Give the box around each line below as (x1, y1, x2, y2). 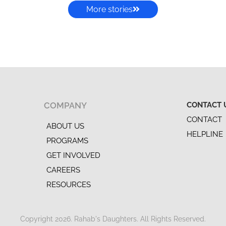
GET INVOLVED (46, 150, 101, 160)
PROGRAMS (46, 136, 89, 145)
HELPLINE (187, 129, 223, 139)
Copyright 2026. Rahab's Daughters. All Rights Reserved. (20, 214, 206, 223)
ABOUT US (46, 121, 85, 131)
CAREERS (46, 165, 81, 175)
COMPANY (44, 100, 87, 110)
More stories (86, 4, 133, 14)
